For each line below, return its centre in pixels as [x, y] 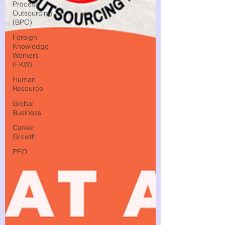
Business [27, 113]
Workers [26, 55]
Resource [28, 88]
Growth [24, 137]
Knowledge [31, 46]
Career [24, 128]
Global [23, 103]
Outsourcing [32, 13]
